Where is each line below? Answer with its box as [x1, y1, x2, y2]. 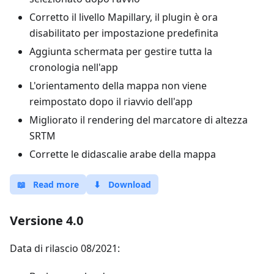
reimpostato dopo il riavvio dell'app [29, 95, 193, 108]
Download [108, 179, 151, 190]
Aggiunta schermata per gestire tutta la [29, 45, 212, 58]
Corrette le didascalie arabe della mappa [29, 147, 216, 161]
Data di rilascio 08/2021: [10, 242, 120, 255]
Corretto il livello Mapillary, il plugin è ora [29, 10, 218, 24]
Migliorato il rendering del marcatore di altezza [29, 113, 248, 127]
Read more [33, 179, 79, 190]
